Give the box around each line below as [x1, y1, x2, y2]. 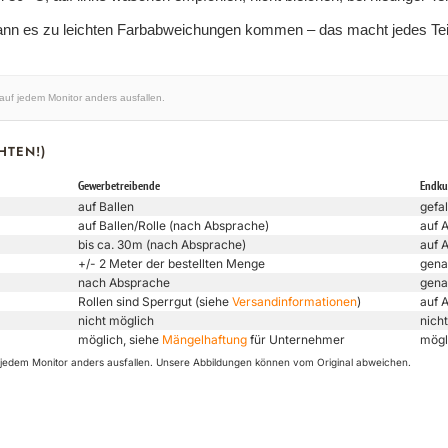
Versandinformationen [232, 293, 357, 309]
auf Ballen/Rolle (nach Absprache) [78, 217, 269, 233]
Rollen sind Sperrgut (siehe [78, 293, 232, 309]
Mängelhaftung [162, 331, 247, 347]
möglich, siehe [78, 331, 162, 347]
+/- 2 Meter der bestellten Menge [78, 255, 265, 271]
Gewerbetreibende [78, 178, 160, 195]
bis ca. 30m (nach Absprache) [78, 236, 246, 252]
